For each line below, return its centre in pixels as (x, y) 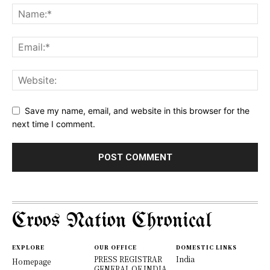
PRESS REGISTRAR (128, 259)
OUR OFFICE (115, 248)
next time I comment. (54, 124)
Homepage (31, 262)
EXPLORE (28, 248)
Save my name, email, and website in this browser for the (137, 110)
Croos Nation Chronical (112, 221)
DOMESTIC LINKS (206, 248)
